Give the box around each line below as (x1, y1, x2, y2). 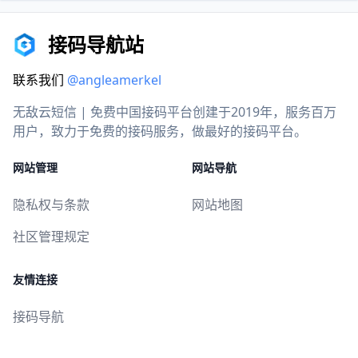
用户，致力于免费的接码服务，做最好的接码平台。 (13, 122, 307, 141)
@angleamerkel (67, 71, 161, 89)
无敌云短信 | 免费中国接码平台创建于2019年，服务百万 (13, 103, 336, 121)
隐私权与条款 (13, 196, 89, 214)
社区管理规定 (13, 228, 89, 246)
